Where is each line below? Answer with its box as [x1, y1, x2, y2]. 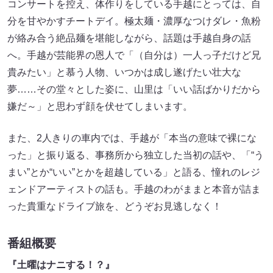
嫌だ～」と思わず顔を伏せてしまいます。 [7, 101, 193, 112]
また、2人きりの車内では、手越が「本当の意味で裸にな [7, 132, 257, 143]
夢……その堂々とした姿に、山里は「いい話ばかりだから [7, 83, 261, 94]
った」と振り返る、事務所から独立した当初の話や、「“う [7, 149, 264, 160]
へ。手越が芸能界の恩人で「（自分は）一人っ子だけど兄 [7, 49, 261, 60]
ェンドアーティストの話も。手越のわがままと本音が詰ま [7, 183, 261, 194]
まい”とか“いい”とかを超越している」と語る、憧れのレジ [7, 166, 260, 177]
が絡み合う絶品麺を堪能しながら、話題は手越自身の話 [7, 32, 251, 43]
